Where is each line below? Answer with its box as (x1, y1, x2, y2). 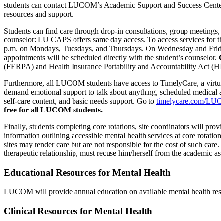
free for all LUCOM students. (4, 106, 103, 114)
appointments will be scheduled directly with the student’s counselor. (4, 53, 219, 62)
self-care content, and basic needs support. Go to (4, 97, 156, 106)
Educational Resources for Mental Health (4, 167, 171, 178)
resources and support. (4, 10, 74, 19)
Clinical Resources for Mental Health (4, 205, 152, 216)
